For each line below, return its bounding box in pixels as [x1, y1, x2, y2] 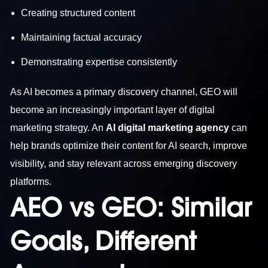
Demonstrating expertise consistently [21, 56, 177, 67]
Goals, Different [10, 225, 197, 257]
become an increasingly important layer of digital [10, 104, 215, 115]
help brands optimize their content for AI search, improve [10, 140, 248, 151]
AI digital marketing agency [106, 122, 230, 133]
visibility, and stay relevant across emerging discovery [10, 158, 237, 169]
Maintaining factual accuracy [21, 32, 142, 42]
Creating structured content [21, 7, 135, 18]
